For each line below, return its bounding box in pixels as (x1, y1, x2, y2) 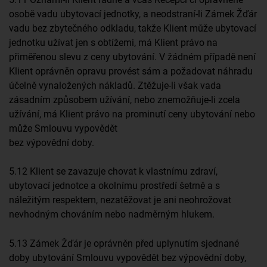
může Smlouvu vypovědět (9, 122, 117, 134)
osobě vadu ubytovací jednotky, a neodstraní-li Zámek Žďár (9, 8, 257, 20)
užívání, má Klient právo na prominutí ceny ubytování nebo (9, 108, 255, 120)
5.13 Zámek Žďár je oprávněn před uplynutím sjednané (9, 238, 239, 249)
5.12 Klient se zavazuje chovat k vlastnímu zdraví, (9, 166, 218, 178)
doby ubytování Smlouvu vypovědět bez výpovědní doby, (9, 252, 246, 263)
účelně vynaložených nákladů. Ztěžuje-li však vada (9, 79, 221, 91)
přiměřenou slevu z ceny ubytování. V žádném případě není (9, 51, 256, 63)
